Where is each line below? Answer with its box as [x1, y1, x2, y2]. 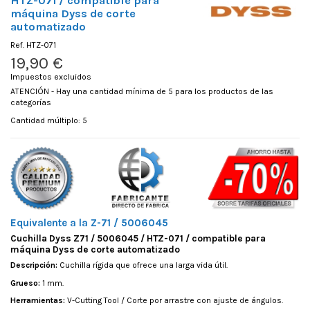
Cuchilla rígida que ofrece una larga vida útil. [57, 260, 228, 270]
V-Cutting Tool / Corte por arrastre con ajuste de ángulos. [65, 295, 283, 306]
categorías [10, 98, 51, 108]
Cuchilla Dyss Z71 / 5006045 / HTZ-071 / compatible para [10, 233, 266, 244]
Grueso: [10, 277, 40, 288]
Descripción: [10, 260, 57, 270]
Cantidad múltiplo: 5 [10, 116, 87, 126]
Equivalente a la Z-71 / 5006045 [10, 217, 174, 229]
